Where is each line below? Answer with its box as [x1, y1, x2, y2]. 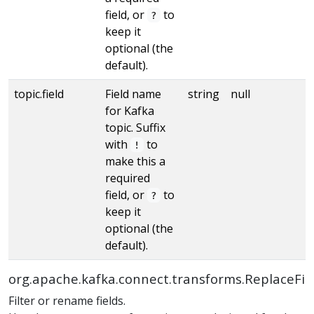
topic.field [14, 86, 64, 102]
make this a [105, 153, 165, 169]
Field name [105, 86, 161, 102]
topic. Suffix [105, 119, 165, 135]
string [188, 86, 219, 102]
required [105, 170, 150, 186]
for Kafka [105, 102, 154, 118]
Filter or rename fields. [8, 292, 125, 308]
